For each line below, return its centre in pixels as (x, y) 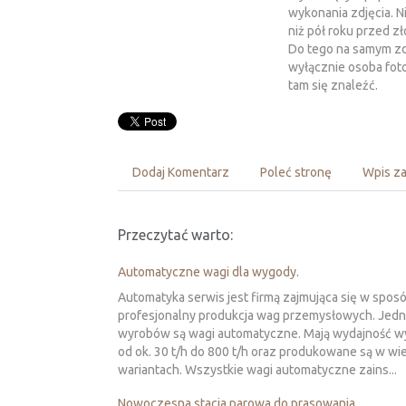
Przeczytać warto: (175, 235)
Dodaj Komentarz (181, 173)
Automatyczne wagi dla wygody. (208, 272)
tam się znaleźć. (333, 86)
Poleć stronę (296, 173)
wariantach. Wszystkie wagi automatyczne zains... (257, 370)
